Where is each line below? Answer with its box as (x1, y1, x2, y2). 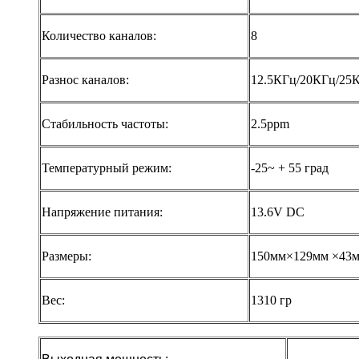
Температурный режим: (42, 161, 171, 175)
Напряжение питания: (42, 205, 163, 220)
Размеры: (42, 249, 91, 264)
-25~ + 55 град (251, 161, 329, 175)
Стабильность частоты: (42, 117, 168, 131)
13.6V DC (251, 205, 305, 220)
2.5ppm (251, 117, 289, 131)
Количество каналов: (42, 29, 156, 43)
